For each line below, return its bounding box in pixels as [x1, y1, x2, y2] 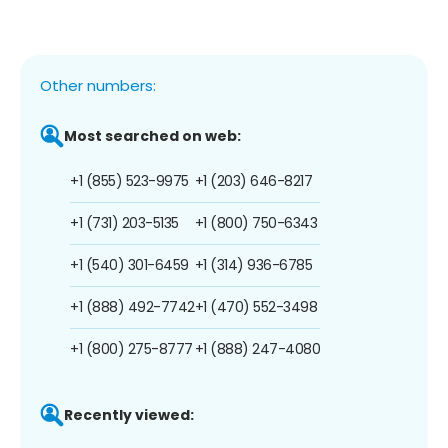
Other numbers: [40, 74, 156, 96]
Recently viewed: [64, 404, 194, 425]
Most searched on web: [64, 125, 241, 146]
